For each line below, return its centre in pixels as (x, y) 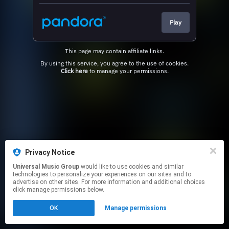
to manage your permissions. (128, 71)
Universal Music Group (46, 167)
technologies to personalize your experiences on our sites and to (102, 174)
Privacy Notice (50, 152)
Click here (74, 71)
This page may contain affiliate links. (114, 51)
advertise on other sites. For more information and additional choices (109, 182)
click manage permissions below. (59, 190)
